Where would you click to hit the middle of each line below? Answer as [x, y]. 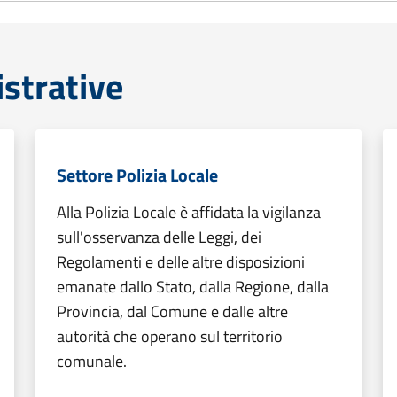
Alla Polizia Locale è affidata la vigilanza [189, 212]
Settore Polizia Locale [137, 175]
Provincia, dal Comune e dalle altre [172, 311]
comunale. [92, 361]
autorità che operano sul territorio [170, 336]
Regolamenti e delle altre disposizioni [181, 262]
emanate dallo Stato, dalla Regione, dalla [193, 287]
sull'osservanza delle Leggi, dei [159, 237]
